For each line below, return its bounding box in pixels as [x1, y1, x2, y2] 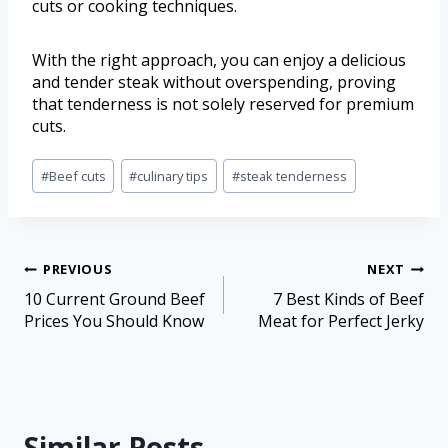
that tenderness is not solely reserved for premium [32, 92, 414, 115]
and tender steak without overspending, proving [32, 70, 396, 93]
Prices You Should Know [24, 310, 204, 333]
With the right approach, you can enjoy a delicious [32, 48, 406, 71]
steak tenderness [240, 167, 348, 186]
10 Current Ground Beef [24, 288, 205, 311]
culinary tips [137, 167, 209, 186]
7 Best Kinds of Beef [273, 288, 424, 311]
